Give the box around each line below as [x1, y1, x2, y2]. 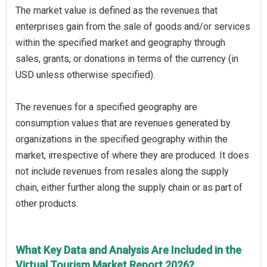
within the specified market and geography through [15, 36, 225, 48]
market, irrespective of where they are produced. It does [15, 149, 249, 161]
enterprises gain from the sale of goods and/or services [15, 20, 250, 32]
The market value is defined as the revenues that [15, 4, 218, 16]
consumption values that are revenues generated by [15, 117, 231, 129]
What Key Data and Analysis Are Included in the [15, 243, 241, 256]
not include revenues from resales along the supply [15, 165, 229, 177]
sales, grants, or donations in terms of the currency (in [15, 52, 238, 64]
